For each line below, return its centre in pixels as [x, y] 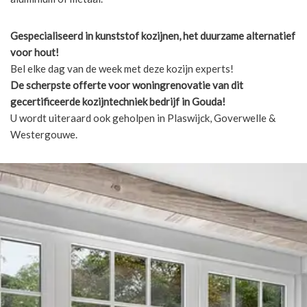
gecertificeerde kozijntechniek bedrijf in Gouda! [118, 101]
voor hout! [35, 52]
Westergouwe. [44, 134]
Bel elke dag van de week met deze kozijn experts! [122, 68]
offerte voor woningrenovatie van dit [158, 85]
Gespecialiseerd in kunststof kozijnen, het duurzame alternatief [153, 35]
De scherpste [40, 85]
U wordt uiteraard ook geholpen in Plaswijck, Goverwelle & [143, 118]
